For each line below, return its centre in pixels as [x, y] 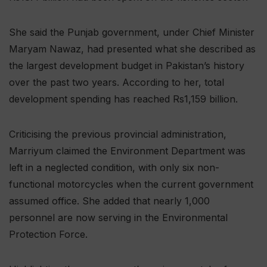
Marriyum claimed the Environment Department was [127, 151]
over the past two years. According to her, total [117, 83]
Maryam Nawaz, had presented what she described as [132, 49]
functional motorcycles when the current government [131, 184]
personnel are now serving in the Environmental [118, 218]
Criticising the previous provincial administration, [118, 134]
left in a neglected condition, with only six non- [114, 168]
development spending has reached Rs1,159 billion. [123, 99]
